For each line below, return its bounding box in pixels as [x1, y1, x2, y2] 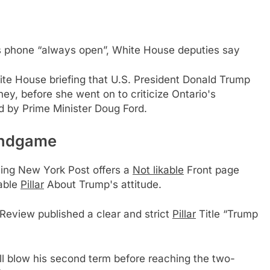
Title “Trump [196, 208, 258, 221]
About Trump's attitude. [44, 178, 162, 190]
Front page [184, 163, 239, 176]
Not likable [133, 163, 184, 176]
